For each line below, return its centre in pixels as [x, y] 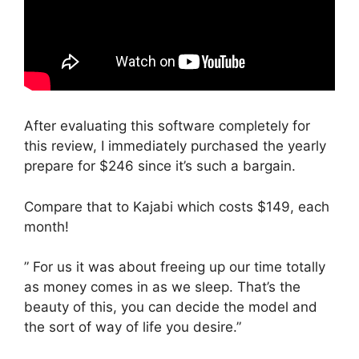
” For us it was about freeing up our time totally [175, 267]
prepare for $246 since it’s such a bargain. [160, 166]
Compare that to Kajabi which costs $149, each [177, 206]
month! [46, 226]
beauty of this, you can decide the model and [171, 307]
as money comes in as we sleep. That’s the [162, 287]
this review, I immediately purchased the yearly [175, 146]
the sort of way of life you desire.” [133, 327]
